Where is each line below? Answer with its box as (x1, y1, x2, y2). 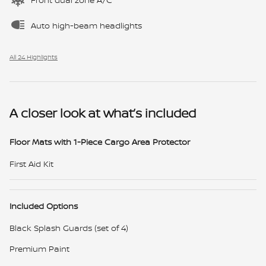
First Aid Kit (9, 157, 53, 169)
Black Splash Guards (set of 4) (9, 221, 128, 233)
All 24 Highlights (9, 52, 58, 61)
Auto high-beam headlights (31, 19, 142, 31)
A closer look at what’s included (9, 104, 196, 122)
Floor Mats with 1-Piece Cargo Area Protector (9, 135, 190, 147)
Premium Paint (9, 242, 69, 254)
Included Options (9, 199, 78, 211)
